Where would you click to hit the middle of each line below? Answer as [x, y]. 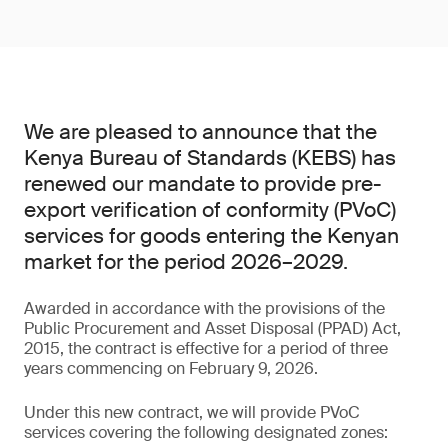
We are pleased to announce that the [200, 132]
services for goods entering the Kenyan [211, 236]
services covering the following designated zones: [206, 432]
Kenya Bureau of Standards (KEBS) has [210, 158]
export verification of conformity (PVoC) [210, 210]
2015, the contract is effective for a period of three [206, 348]
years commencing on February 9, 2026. [171, 368]
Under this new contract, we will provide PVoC [192, 412]
